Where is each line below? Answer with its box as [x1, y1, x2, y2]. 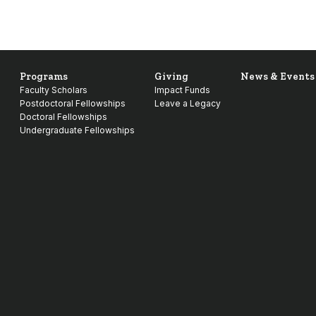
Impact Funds [154, 85, 210, 95]
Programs [20, 71, 68, 83]
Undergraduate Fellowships [20, 125, 135, 135]
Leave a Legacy [154, 98, 221, 109]
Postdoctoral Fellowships [20, 98, 126, 109]
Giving [154, 71, 188, 83]
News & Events [241, 71, 315, 83]
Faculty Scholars [20, 85, 87, 95]
